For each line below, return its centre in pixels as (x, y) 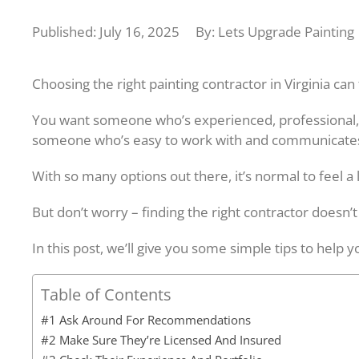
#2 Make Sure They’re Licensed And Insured (161, 339)
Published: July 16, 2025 (106, 31)
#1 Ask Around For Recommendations (146, 319)
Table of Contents (106, 294)
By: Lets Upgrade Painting (275, 31)
